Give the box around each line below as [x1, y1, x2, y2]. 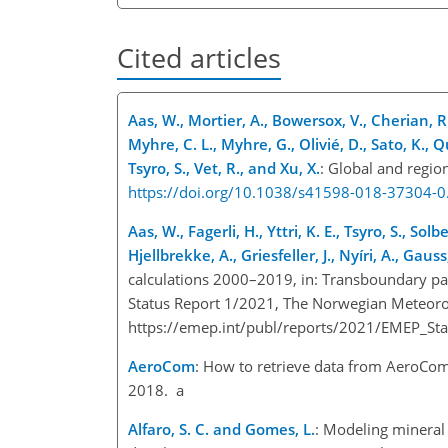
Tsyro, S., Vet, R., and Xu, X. [128, 157, 320, 178]
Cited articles [117, 39, 281, 77]
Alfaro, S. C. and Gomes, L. [128, 418, 315, 439]
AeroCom [128, 355, 195, 376]
